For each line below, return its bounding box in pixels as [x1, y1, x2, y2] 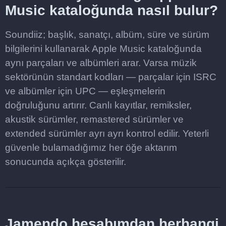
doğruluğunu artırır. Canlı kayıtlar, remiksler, [5, 100, 192, 110]
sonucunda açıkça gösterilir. [5, 156, 126, 167]
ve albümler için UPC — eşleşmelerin [5, 86, 165, 96]
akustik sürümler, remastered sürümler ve [5, 114, 184, 125]
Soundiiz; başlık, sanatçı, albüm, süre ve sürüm [5, 29, 209, 40]
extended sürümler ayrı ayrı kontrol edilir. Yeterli [5, 128, 209, 139]
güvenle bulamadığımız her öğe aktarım [5, 142, 177, 153]
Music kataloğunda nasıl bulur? [5, 3, 218, 18]
